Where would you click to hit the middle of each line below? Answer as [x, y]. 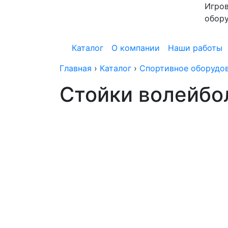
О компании [136, 48]
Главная [76, 68]
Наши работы [195, 48]
